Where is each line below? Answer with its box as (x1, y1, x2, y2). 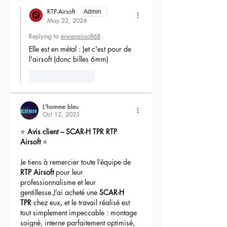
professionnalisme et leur (20, 177, 98, 187)
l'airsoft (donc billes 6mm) (29, 54, 110, 64)
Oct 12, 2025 (43, 109, 80, 119)
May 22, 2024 (47, 16, 87, 25)
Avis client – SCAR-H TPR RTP (27, 126, 119, 136)
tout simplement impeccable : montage (20, 207, 139, 217)
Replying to (29, 31, 59, 41)
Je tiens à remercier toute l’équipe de (20, 157, 133, 167)
